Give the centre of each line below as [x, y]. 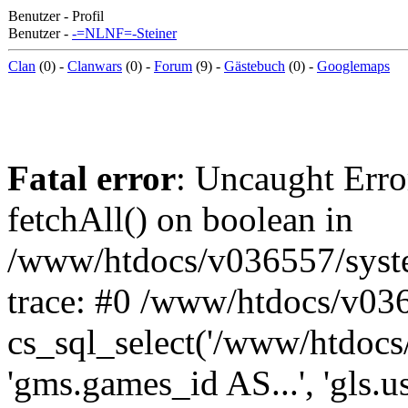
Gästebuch [255, 66]
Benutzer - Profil [56, 16]
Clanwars [95, 66]
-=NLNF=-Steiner [124, 33]
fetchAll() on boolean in [180, 219]
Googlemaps [353, 66]
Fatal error [92, 178]
